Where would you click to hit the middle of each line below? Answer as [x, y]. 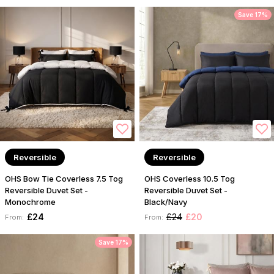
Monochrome [30, 202]
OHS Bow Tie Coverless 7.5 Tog [64, 179]
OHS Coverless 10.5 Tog [190, 179]
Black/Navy [166, 202]
